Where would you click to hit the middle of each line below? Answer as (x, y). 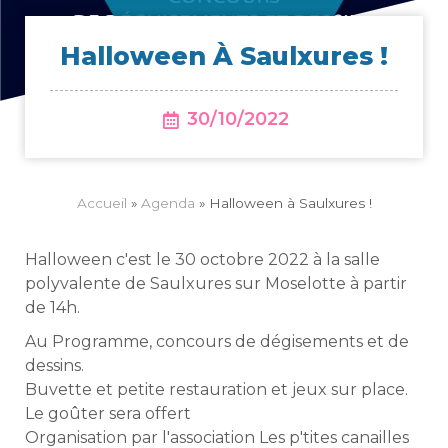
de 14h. (52, 308)
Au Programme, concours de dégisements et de (217, 342)
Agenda (167, 203)
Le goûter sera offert (108, 414)
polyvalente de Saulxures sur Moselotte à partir (216, 284)
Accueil (101, 203)
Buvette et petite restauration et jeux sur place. (216, 390)
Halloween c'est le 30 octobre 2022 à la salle (202, 260)
